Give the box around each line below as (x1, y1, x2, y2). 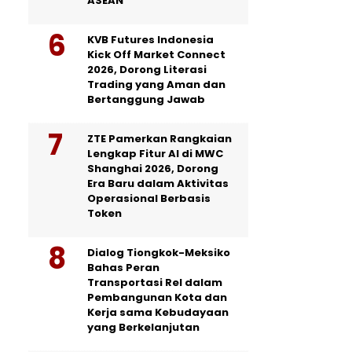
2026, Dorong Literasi (87, 62, 207, 77)
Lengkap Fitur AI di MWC (87, 146, 223, 161)
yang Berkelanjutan (87, 320, 200, 335)
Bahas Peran (87, 260, 159, 275)
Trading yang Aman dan (87, 77, 225, 92)
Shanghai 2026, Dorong (87, 161, 218, 176)
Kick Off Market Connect (87, 47, 225, 62)
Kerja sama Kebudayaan (87, 305, 229, 320)
